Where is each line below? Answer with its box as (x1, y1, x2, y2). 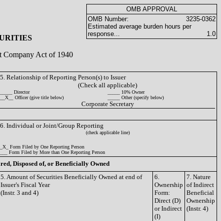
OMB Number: (88, 15, 129, 23)
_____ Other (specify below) (108, 95, 164, 100)
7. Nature (186, 173, 211, 181)
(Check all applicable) (78, 81, 137, 89)
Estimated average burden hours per (88, 23, 191, 30)
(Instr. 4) (186, 205, 208, 212)
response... (88, 30, 120, 37)
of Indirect (186, 181, 214, 188)
